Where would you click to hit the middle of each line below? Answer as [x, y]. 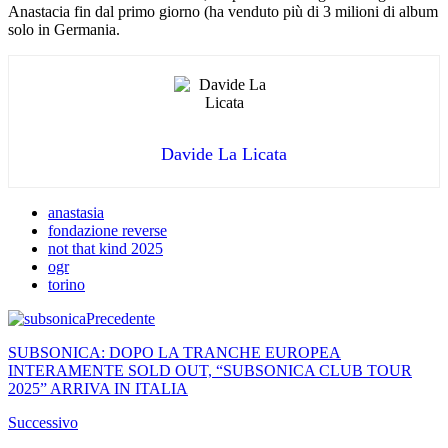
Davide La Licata [224, 153]
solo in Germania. [64, 29]
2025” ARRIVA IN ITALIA [98, 388]
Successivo [43, 422]
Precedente [120, 318]
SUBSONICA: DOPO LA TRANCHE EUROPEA [174, 352]
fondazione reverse [107, 230]
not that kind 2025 [105, 248]
